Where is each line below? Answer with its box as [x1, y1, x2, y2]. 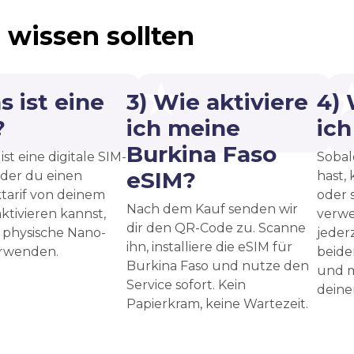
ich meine [126, 114, 240, 141]
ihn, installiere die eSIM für [126, 239, 292, 254]
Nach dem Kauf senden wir [126, 201, 298, 217]
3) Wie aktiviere [126, 88, 308, 115]
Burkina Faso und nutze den [126, 258, 309, 273]
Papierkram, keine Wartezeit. [126, 296, 308, 311]
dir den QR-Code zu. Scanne [126, 220, 306, 235]
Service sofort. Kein [126, 277, 246, 292]
